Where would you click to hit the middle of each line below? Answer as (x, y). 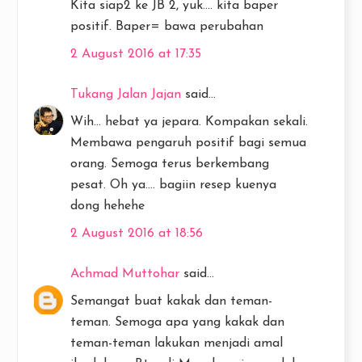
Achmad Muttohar (125, 274)
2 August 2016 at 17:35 (136, 54)
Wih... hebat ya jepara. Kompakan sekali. (189, 122)
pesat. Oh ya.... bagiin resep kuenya (173, 185)
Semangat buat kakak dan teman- (171, 301)
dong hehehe (107, 206)
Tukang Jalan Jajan (126, 94)
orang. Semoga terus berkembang (170, 164)
